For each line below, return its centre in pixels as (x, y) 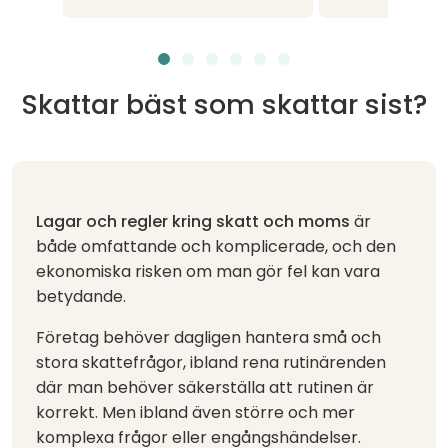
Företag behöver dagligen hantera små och (208, 337)
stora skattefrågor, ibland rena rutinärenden (211, 362)
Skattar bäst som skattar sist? (224, 104)
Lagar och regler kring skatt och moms (193, 221)
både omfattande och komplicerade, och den (216, 246)
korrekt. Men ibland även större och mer (195, 412)
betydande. (81, 296)
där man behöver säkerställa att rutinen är (205, 387)
